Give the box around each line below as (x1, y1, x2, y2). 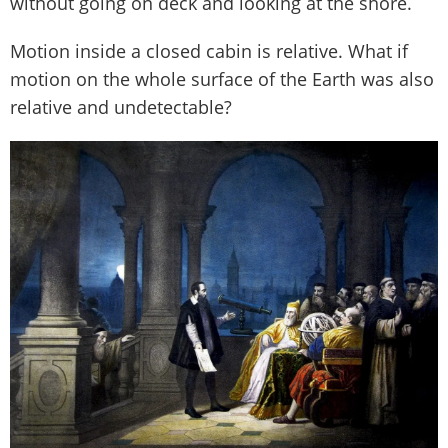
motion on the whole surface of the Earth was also (10, 66, 434, 91)
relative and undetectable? (10, 94, 232, 119)
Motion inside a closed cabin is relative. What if (10, 38, 408, 63)
